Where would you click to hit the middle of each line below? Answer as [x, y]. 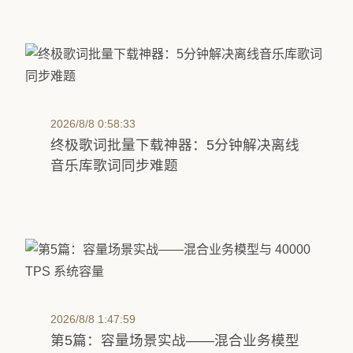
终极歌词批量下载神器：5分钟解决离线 [175, 145]
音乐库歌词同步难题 [114, 165]
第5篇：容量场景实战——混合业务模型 [175, 340]
